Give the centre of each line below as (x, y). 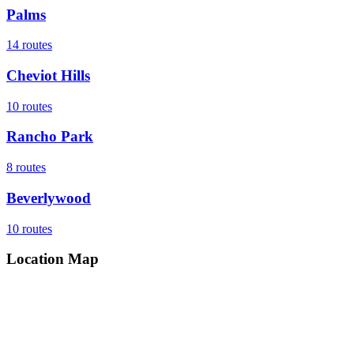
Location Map (53, 259)
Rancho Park (50, 137)
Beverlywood (49, 198)
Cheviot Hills (48, 76)
